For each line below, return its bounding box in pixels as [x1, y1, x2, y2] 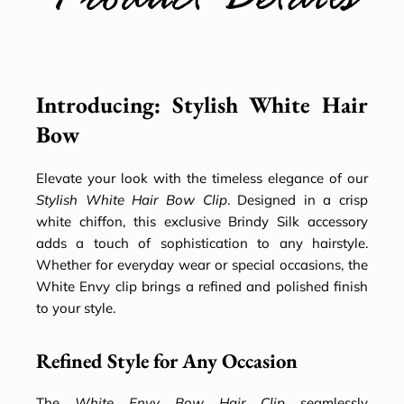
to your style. [36, 299, 115, 317]
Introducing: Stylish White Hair [36, 89, 368, 121]
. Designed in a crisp [226, 191, 368, 209]
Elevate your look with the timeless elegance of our [36, 170, 368, 188]
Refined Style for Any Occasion [36, 347, 298, 375]
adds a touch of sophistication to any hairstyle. [36, 234, 368, 252]
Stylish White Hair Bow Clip [36, 191, 227, 209]
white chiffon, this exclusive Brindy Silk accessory [36, 213, 368, 231]
